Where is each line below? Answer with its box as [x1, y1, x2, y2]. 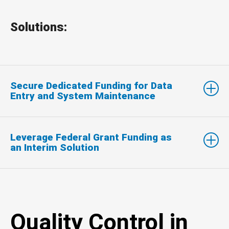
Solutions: [10, 19, 67, 34]
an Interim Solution [10, 141, 99, 153]
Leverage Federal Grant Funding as [10, 131, 172, 143]
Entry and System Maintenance [10, 89, 155, 102]
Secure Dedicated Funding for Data [10, 79, 172, 91]
